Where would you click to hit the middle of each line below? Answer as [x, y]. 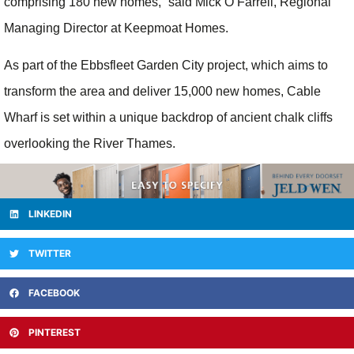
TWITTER [50, 254]
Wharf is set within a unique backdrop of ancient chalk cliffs [168, 117]
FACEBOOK [54, 293]
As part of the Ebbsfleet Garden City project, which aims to [166, 65]
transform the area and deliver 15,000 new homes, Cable [162, 91]
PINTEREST [55, 333]
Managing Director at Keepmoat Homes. [116, 28]
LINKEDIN [50, 214]
